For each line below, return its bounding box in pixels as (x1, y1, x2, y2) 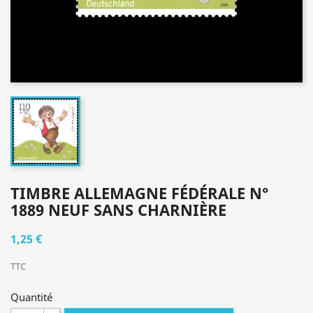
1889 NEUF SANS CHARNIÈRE (10, 199, 226, 220)
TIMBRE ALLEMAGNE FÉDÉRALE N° (10, 182, 268, 203)
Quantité (10, 290, 52, 304)
